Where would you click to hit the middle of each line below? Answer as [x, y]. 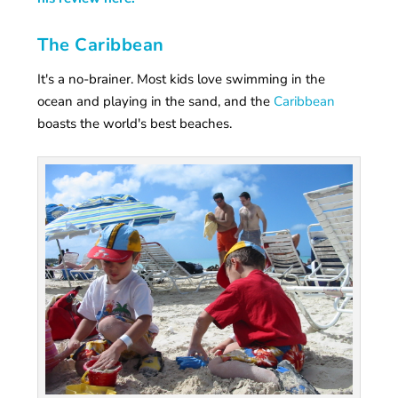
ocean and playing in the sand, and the [156, 102]
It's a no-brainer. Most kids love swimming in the [182, 80]
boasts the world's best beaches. [135, 124]
